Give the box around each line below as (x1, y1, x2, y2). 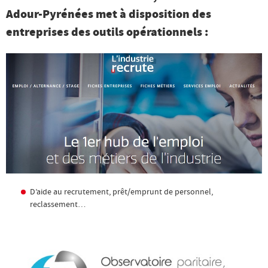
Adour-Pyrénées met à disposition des (6, 6, 211, 22)
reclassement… (30, 198, 86, 209)
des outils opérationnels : (71, 24, 208, 40)
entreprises (6, 24, 71, 40)
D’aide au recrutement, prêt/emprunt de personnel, (30, 185, 213, 197)
